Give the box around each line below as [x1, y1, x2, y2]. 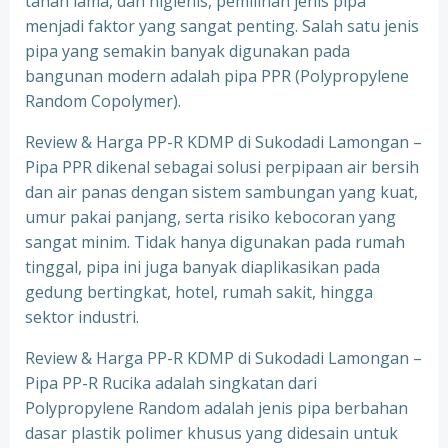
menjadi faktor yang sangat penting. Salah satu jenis [25, 15, 419, 37]
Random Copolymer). [25, 90, 181, 112]
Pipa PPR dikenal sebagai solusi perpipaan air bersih [25, 156, 419, 178]
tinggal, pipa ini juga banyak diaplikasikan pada [25, 256, 380, 278]
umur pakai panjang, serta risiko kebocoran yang [25, 206, 396, 228]
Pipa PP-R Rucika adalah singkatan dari [25, 372, 317, 394]
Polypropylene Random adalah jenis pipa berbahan [25, 397, 408, 419]
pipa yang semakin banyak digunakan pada [25, 40, 350, 62]
